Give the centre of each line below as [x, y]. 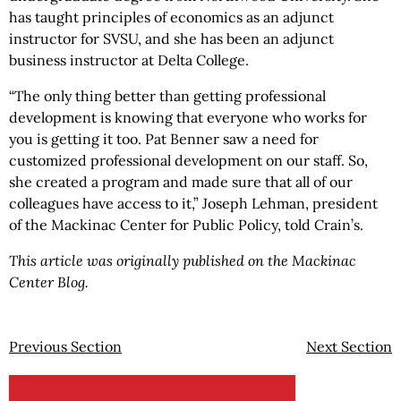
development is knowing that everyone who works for [188, 117]
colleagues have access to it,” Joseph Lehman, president [193, 203]
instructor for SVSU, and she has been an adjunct [171, 38]
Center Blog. [49, 282]
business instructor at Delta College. [129, 60]
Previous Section [65, 346]
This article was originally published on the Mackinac [183, 260]
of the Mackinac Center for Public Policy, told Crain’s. [188, 225]
